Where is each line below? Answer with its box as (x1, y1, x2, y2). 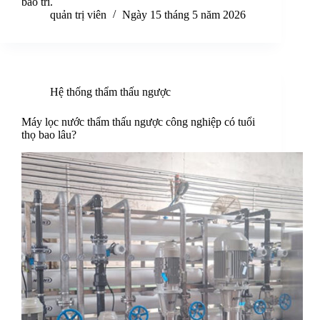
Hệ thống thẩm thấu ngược (50, 86, 171, 99)
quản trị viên (50, 9, 106, 21)
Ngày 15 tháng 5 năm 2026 (122, 9, 246, 21)
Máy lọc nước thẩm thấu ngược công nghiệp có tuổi (21, 116, 255, 129)
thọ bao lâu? (21, 129, 76, 141)
